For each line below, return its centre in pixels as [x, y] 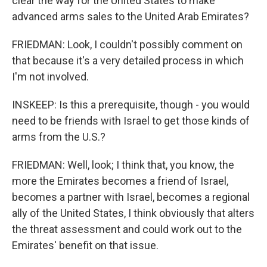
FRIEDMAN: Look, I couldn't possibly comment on [127, 44]
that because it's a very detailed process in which [128, 60]
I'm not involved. [50, 77]
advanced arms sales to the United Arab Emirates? [131, 16]
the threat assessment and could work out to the [127, 229]
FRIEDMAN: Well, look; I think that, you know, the [123, 165]
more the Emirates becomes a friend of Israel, [120, 181]
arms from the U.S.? [59, 137]
